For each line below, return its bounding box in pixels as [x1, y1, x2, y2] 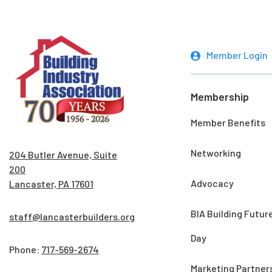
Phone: [9, 243, 41, 256]
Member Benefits [191, 116, 266, 128]
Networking [191, 146, 242, 158]
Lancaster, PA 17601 [9, 178, 93, 190]
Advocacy [191, 177, 234, 189]
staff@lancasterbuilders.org [9, 211, 135, 223]
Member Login [206, 49, 268, 61]
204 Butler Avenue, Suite [9, 149, 117, 161]
